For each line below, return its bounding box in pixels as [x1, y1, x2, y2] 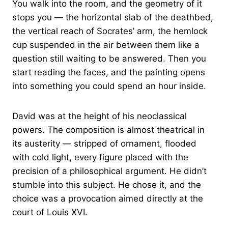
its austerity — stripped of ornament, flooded [12, 138, 196, 149]
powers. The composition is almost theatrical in [12, 125, 205, 135]
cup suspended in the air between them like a [12, 40, 199, 50]
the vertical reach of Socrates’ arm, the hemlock [12, 26, 208, 37]
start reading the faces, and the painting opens [12, 67, 205, 78]
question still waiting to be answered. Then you [12, 53, 206, 64]
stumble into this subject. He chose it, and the [12, 180, 201, 190]
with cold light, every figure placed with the [12, 152, 188, 163]
